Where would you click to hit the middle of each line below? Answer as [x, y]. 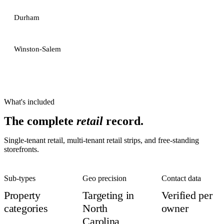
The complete [40, 121]
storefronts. [21, 149]
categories [26, 208]
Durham [27, 17]
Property [22, 195]
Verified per [187, 195]
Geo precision [105, 178]
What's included [29, 102]
